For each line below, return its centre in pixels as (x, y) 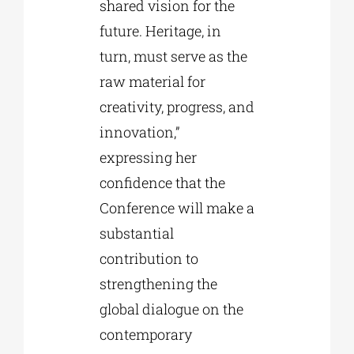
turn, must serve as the (173, 56)
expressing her (148, 158)
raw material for (152, 82)
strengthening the (158, 284)
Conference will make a (177, 208)
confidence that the (162, 183)
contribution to (149, 259)
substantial (136, 233)
